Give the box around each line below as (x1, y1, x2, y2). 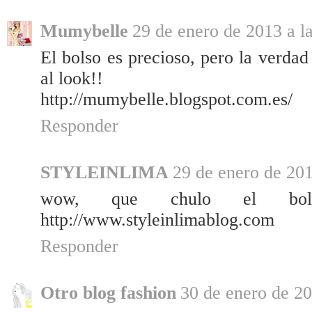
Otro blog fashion (40, 283, 176, 304)
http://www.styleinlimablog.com (40, 210, 274, 231)
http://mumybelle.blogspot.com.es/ (40, 89, 292, 110)
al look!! (40, 68, 103, 89)
